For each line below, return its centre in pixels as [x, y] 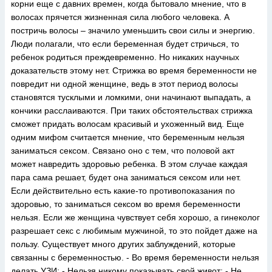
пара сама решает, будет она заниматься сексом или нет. [126, 177]
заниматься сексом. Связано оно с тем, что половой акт [123, 151]
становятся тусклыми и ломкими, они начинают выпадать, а [131, 97]
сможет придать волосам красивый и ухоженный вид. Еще [127, 124]
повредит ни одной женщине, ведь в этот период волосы [124, 84]
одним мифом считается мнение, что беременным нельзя [128, 137]
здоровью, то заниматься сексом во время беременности [126, 204]
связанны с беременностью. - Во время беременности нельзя [135, 257]
